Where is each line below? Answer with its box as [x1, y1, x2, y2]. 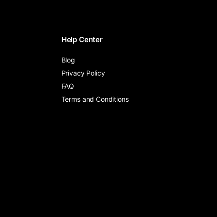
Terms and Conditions [61, 95, 129, 103]
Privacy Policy [61, 69, 105, 77]
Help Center [61, 35, 103, 44]
